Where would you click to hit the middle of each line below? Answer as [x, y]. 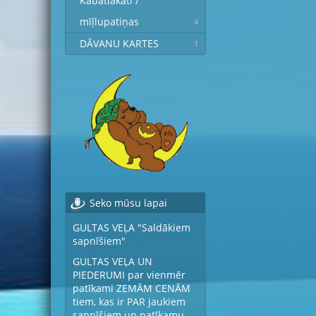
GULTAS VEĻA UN [113, 261]
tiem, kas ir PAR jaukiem [129, 302]
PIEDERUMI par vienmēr [129, 275]
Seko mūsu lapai [128, 203]
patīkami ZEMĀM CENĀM [132, 288]
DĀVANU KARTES [119, 43]
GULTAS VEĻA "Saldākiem [132, 227]
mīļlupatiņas [109, 22]
